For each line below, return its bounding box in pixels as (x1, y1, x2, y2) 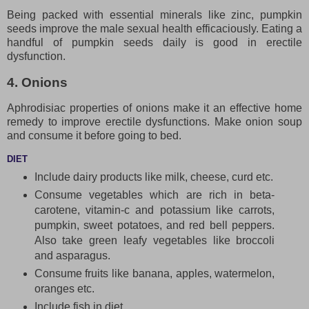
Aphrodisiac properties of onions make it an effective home (7, 102, 302, 114)
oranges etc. (34, 283, 94, 295)
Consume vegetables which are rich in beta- (34, 189, 275, 201)
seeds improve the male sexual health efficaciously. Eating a (7, 22, 302, 34)
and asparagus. (34, 250, 110, 262)
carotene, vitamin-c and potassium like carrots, (34, 204, 275, 217)
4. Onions (7, 74, 68, 90)
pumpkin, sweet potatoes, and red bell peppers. (34, 219, 275, 232)
